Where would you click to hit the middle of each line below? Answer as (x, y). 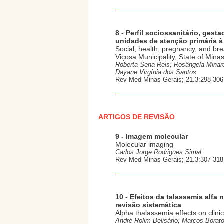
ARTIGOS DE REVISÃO (137, 117)
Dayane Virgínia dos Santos (156, 72)
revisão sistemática (148, 205)
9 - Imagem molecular (152, 136)
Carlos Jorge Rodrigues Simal (158, 152)
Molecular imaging (144, 144)
